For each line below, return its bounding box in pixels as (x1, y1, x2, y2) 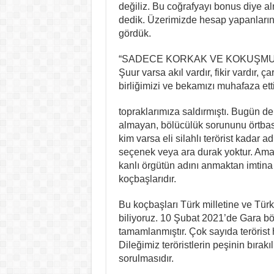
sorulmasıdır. (118, 253, 174, 264)
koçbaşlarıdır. (118, 173, 176, 184)
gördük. (118, 28, 151, 39)
